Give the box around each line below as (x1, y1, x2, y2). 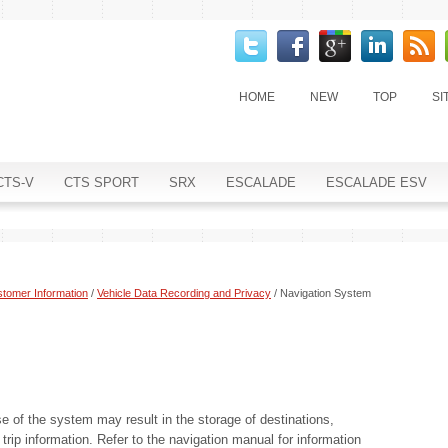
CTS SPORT (64, 175, 139, 190)
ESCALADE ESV (326, 175, 427, 190)
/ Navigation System (271, 287, 371, 299)
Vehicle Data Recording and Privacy (97, 287, 271, 299)
